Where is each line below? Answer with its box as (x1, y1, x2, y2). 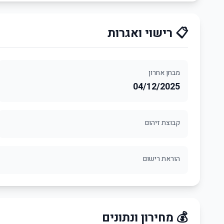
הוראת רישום (143, 153, 180, 164)
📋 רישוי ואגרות (107, 24, 188, 42)
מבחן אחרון (148, 67, 180, 78)
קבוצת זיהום (145, 117, 180, 128)
